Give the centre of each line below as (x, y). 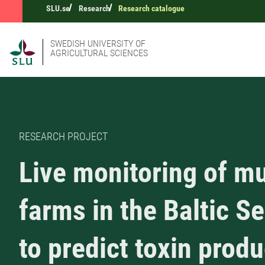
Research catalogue (152, 8)
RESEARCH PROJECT (63, 137)
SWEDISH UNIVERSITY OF (98, 43)
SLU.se (58, 8)
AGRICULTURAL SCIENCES (99, 53)
